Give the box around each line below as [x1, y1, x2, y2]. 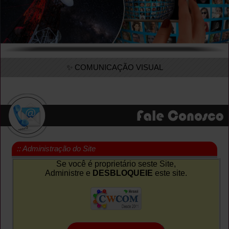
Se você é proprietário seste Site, [56, 159, 176, 168]
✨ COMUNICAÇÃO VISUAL [66, 62, 163, 72]
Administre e [44, 168, 93, 177]
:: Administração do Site [17, 144, 96, 153]
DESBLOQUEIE [92, 168, 153, 177]
